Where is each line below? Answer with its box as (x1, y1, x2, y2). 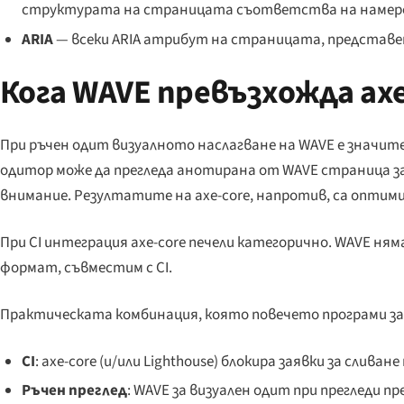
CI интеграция (29, 231, 128, 253)
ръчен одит (29, 133, 109, 156)
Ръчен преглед (21, 379, 127, 401)
